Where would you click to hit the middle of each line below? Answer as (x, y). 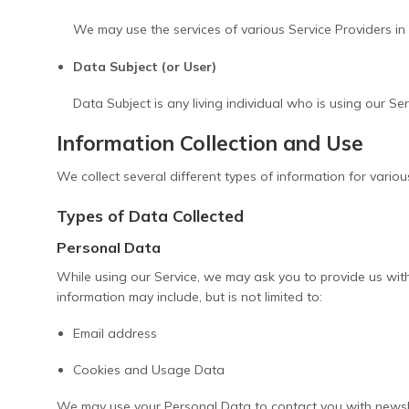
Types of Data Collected (150, 216)
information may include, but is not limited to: (189, 296)
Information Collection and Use (210, 142)
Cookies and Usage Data (149, 370)
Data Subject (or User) (145, 66)
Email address (115, 334)
